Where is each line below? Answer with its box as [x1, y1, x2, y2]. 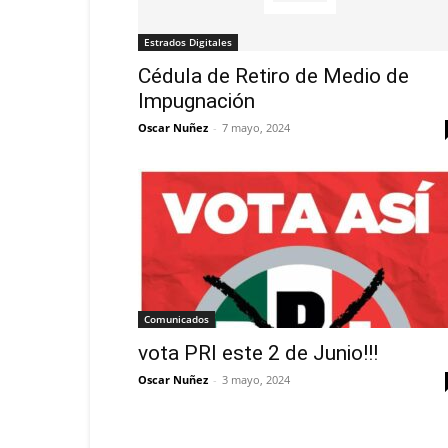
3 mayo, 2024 [222, 372, 290, 387]
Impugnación [138, 89, 255, 113]
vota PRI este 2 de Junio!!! [138, 341, 378, 365]
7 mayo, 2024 [222, 120, 290, 135]
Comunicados [144, 312, 209, 326]
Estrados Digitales [144, 35, 232, 49]
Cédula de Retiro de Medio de [138, 64, 409, 88]
